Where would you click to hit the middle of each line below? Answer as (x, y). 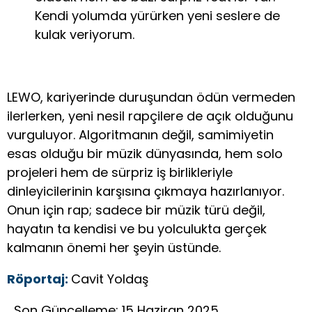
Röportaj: (39, 279)
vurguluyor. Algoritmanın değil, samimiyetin (140, 134)
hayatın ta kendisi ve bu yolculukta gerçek (137, 228)
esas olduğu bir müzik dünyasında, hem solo (145, 153)
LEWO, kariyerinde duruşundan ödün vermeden (151, 97)
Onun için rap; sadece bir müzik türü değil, (136, 210)
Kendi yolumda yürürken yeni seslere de (157, 15)
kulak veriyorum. (85, 34)
